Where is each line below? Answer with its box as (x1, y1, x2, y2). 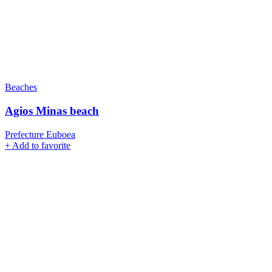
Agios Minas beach (5, 104, 99, 118)
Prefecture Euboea (5, 129, 75, 140)
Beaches (5, 82, 37, 93)
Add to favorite (12, 140, 70, 151)
